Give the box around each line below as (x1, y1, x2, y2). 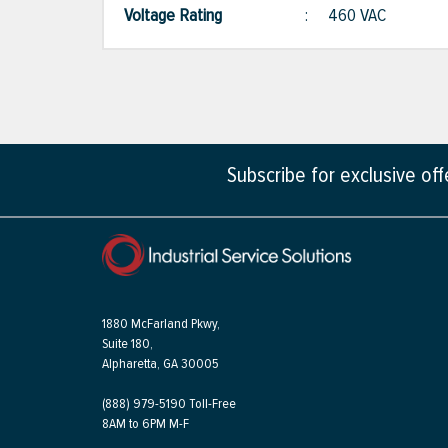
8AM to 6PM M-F (102, 415, 189, 433)
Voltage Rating (124, 4, 242, 27)
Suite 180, (102, 335, 153, 353)
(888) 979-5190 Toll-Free (102, 395, 236, 413)
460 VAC (328, 4, 386, 27)
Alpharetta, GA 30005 (102, 355, 219, 373)
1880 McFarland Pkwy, (102, 315, 220, 333)
